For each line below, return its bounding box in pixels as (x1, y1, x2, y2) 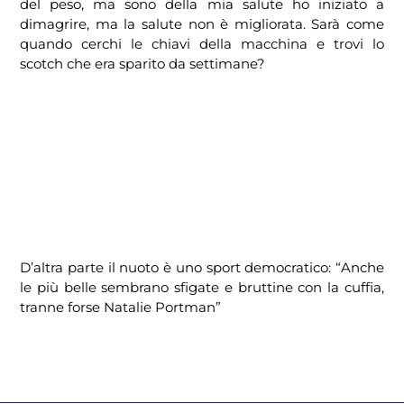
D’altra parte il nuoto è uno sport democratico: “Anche (20, 259, 384, 277)
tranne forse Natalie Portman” (20, 298, 221, 317)
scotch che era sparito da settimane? (20, 55, 265, 73)
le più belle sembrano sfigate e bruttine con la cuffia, (20, 279, 384, 297)
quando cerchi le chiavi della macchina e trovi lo (20, 35, 384, 53)
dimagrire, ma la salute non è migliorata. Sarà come (20, 15, 384, 33)
